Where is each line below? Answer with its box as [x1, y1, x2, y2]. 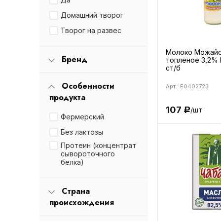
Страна [61, 185, 90, 197]
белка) [60, 157, 84, 166]
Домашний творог [60, 10, 123, 19]
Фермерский [60, 112, 104, 121]
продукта [49, 91, 85, 103]
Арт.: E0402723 [165, 83, 209, 90]
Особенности [61, 80, 114, 92]
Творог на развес [60, 26, 121, 35]
